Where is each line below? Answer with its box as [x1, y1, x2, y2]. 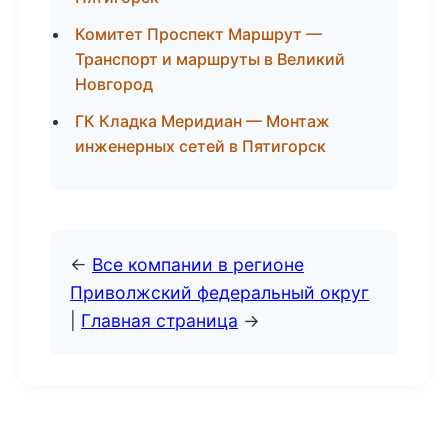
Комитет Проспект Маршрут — [75, 24, 322, 44]
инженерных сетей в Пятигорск [75, 136, 326, 156]
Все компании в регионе [92, 254, 304, 275]
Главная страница [81, 310, 238, 331]
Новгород [75, 74, 153, 94]
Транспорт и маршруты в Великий [75, 49, 345, 69]
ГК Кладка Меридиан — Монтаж [75, 111, 330, 131]
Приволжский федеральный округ [70, 282, 369, 303]
